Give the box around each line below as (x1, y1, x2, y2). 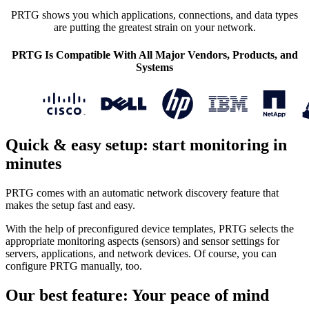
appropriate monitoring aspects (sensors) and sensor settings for (6, 235, 279, 247)
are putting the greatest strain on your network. (53, 21, 256, 34)
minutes (6, 154, 61, 172)
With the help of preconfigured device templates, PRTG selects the (6, 222, 294, 235)
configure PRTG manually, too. (6, 259, 142, 272)
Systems (136, 61, 173, 73)
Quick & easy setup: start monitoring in (6, 135, 287, 154)
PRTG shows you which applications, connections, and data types (11, 9, 298, 21)
